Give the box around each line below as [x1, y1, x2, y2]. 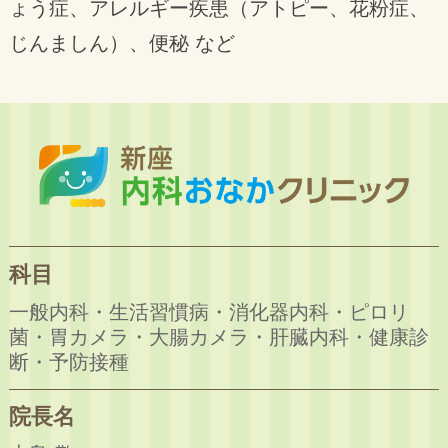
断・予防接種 [8, 350, 129, 373]
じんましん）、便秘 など [8, 32, 235, 55]
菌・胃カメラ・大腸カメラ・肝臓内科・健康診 [8, 325, 429, 348]
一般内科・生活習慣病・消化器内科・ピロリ [8, 300, 409, 323]
